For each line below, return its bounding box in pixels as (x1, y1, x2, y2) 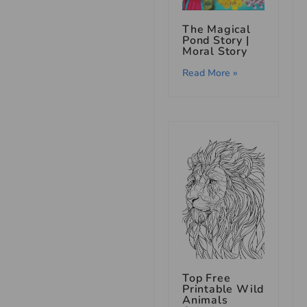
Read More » (182, 66, 238, 79)
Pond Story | (182, 32, 249, 48)
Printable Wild (182, 281, 265, 297)
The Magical (182, 21, 251, 37)
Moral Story (182, 43, 247, 59)
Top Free (182, 270, 231, 286)
